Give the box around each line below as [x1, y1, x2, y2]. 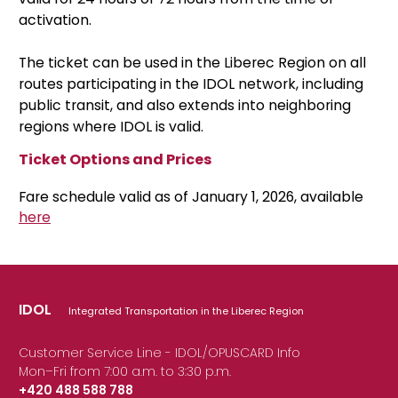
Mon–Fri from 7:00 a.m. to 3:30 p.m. [19, 362, 231, 381]
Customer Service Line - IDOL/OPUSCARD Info [19, 344, 300, 362]
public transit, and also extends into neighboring [19, 95, 351, 116]
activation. [19, 10, 92, 31]
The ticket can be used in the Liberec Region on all [19, 52, 366, 74]
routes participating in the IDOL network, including [19, 74, 363, 95]
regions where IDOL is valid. [19, 116, 203, 138]
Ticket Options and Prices [19, 149, 211, 171]
